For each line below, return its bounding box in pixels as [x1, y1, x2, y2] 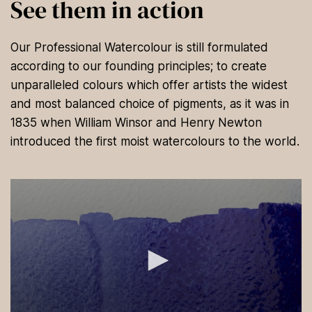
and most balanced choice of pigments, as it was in [10, 97, 289, 111]
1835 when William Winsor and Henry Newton [10, 116, 262, 130]
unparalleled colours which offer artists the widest [10, 78, 288, 93]
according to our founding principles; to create [10, 59, 267, 74]
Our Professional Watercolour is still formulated [10, 40, 268, 55]
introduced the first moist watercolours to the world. [10, 134, 299, 149]
